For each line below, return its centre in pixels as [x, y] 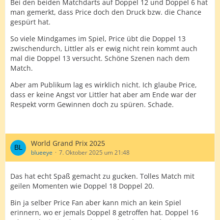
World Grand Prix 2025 [68, 143]
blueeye [42, 152]
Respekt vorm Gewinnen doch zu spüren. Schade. [92, 104]
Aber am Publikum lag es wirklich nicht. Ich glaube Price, [104, 85]
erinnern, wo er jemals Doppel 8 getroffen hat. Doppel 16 [104, 212]
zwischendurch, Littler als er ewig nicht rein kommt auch [104, 48]
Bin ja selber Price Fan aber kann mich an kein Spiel [96, 203]
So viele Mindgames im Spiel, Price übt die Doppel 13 [98, 39]
